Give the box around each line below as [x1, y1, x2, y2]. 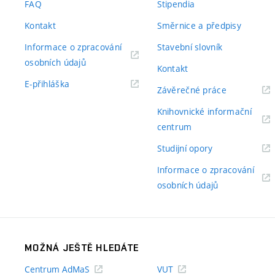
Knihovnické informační [157, 106, 252, 117]
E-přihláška [25, 78, 70, 90]
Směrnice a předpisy [157, 20, 241, 31]
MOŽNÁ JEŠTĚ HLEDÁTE [25, 242, 139, 254]
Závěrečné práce [157, 84, 227, 96]
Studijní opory [157, 142, 213, 154]
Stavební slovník [157, 41, 223, 53]
